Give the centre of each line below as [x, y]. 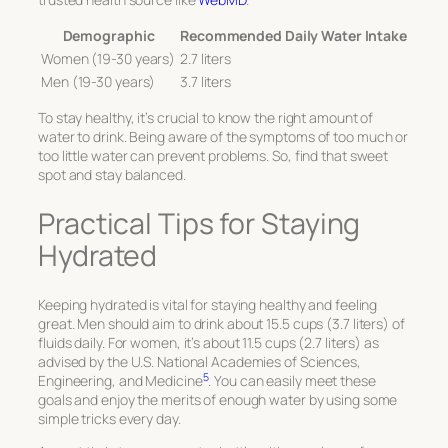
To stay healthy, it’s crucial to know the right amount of [206, 117]
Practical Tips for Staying [199, 223]
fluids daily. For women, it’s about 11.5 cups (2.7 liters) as [208, 343]
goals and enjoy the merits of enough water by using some [218, 400]
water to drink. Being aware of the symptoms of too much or [223, 136]
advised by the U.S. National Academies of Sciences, [199, 362]
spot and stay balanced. [112, 174]
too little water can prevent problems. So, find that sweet [213, 155]
